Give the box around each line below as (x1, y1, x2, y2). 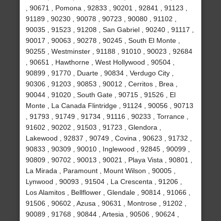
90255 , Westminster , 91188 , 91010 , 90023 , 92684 (26, 47, 193, 56)
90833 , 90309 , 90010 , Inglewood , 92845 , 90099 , (26, 145, 190, 153)
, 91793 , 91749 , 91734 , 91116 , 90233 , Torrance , (26, 112, 189, 121)
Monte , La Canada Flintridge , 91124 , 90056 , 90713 (26, 102, 194, 110)
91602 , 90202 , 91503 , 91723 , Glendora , (26, 123, 162, 132)
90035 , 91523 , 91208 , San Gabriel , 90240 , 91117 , (26, 26, 194, 34)
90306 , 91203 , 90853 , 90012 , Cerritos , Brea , (26, 80, 178, 88)
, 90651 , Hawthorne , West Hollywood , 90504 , (26, 58, 175, 67)
